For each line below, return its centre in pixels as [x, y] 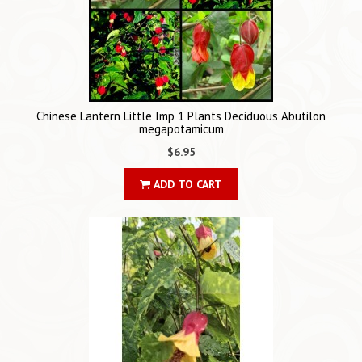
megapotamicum [181, 129]
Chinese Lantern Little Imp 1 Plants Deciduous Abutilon [181, 116]
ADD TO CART [186, 185]
